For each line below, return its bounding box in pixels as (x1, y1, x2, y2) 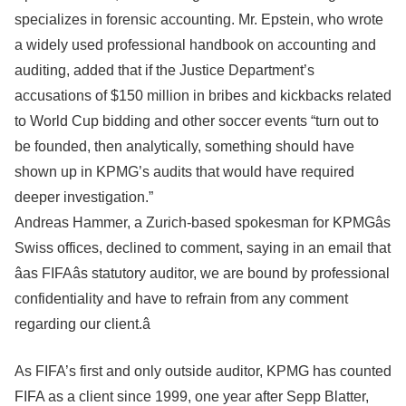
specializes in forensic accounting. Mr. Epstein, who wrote (14, 12, 383, 27)
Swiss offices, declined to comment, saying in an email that (14, 240, 391, 256)
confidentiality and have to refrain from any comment (14, 291, 348, 306)
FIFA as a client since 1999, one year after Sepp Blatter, (14, 389, 369, 404)
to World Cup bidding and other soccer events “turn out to (14, 113, 379, 129)
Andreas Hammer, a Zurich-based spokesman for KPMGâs (14, 215, 391, 230)
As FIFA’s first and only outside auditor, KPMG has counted (14, 363, 391, 379)
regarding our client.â (14, 316, 150, 332)
